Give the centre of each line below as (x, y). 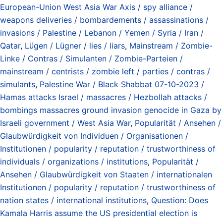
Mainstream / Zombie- (171, 45)
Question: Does (180, 200)
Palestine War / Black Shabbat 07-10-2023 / (122, 84)
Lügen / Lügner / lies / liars (75, 45)
